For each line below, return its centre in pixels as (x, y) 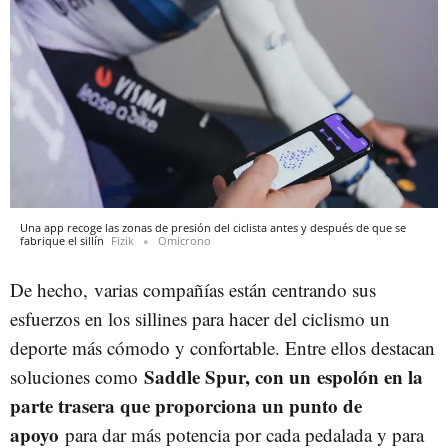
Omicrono (184, 240)
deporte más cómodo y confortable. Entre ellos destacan (222, 347)
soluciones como (77, 376)
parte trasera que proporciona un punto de (186, 405)
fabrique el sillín (63, 240)
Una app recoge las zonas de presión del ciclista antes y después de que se (213, 227)
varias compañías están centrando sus (235, 289)
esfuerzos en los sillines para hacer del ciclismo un (200, 318)
